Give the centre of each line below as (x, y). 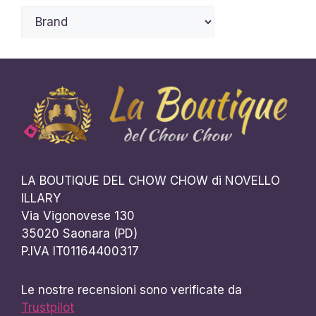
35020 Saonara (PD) (79, 234)
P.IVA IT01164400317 (80, 251)
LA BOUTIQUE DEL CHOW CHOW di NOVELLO (151, 181)
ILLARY (41, 199)
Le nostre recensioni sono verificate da (132, 290)
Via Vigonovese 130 (78, 216)
